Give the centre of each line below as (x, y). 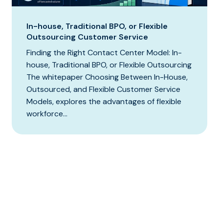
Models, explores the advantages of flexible (104, 101)
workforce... (47, 113)
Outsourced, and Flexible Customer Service (103, 89)
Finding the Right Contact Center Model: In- (104, 52)
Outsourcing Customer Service (87, 37)
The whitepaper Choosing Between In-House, (107, 77)
